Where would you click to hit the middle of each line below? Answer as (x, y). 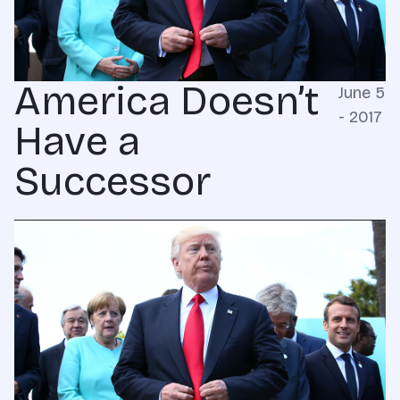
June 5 (361, 92)
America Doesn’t (167, 100)
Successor (112, 181)
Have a (77, 141)
